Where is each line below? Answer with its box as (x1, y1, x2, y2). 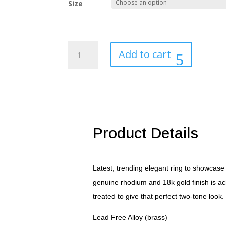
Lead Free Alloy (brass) (93, 213, 168, 221)
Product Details (93, 125, 199, 142)
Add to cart (118, 47, 171, 62)
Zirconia (67, 99, 94, 109)
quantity (67, 145, 94, 155)
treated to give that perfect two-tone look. (93, 192, 224, 200)
